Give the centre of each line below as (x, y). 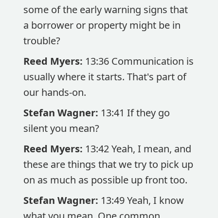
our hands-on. (55, 92)
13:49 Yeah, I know (142, 200)
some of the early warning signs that (106, 9)
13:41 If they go (135, 113)
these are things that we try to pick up (108, 164)
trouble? (42, 41)
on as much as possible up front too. (105, 180)
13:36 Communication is (139, 61)
